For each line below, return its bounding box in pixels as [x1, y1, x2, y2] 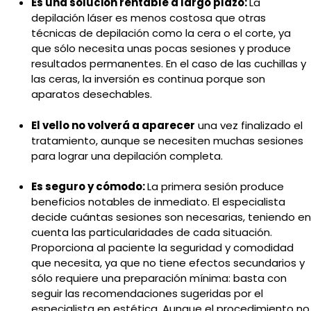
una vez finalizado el [195, 117, 303, 133]
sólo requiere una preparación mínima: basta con [31, 271, 287, 286]
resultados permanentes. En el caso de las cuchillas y [31, 56, 306, 72]
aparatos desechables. [31, 87, 152, 102]
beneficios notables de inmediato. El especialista [31, 194, 285, 210]
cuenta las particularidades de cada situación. [31, 225, 272, 240]
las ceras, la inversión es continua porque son [31, 72, 265, 87]
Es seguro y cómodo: [31, 179, 147, 194]
